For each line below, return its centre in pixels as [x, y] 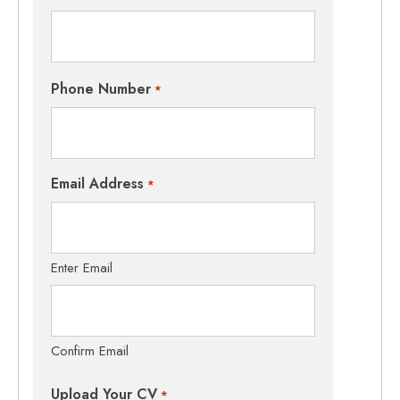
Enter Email [82, 268]
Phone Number [101, 89]
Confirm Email [90, 351]
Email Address [98, 184]
